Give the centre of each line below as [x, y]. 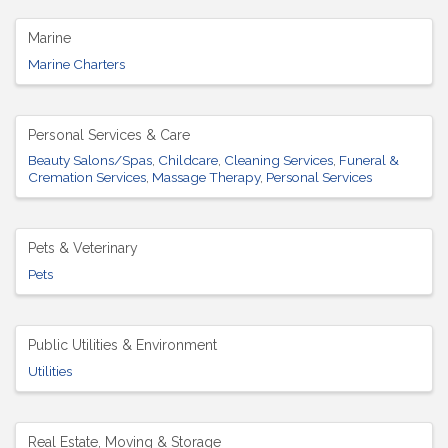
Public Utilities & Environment [122, 345]
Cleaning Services [278, 160]
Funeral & [369, 160]
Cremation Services [87, 177]
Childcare [188, 160]
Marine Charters [76, 63]
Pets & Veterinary [83, 248]
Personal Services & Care [109, 134]
